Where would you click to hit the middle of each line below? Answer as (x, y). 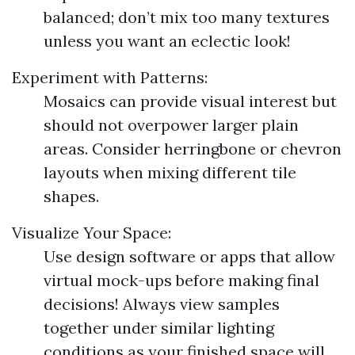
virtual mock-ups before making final (181, 280)
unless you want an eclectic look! (167, 41)
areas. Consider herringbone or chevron (193, 149)
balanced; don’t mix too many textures (187, 17)
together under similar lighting (159, 328)
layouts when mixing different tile (170, 172)
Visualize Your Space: (92, 233)
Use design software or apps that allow (189, 256)
